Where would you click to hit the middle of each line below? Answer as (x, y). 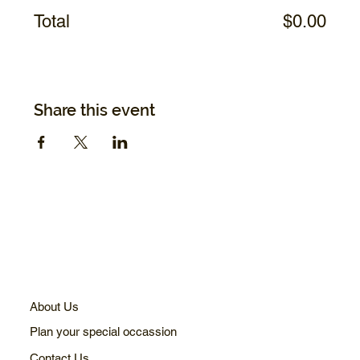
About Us (55, 306)
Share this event (95, 110)
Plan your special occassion (104, 331)
